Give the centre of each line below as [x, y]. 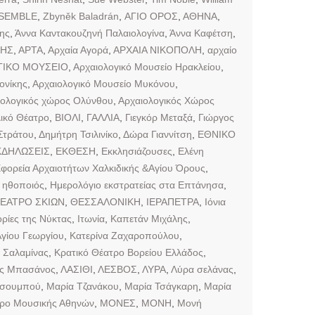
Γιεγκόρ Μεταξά [159, 117]
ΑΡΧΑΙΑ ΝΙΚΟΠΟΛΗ [157, 50]
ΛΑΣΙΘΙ [77, 269]
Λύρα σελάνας [202, 269]
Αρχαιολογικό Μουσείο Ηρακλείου [147, 66]
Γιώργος [216, 117]
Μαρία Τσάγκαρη [161, 286]
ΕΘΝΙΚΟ [217, 134]
